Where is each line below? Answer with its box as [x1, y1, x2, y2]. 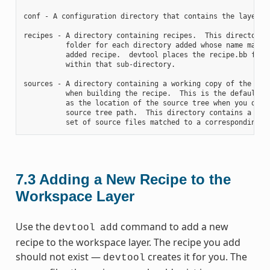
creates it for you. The [145, 250, 247, 263]
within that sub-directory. [23, 60, 175, 69]
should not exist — [15, 250, 103, 263]
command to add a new [118, 219, 228, 233]
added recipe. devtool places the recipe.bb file [23, 50, 268, 59]
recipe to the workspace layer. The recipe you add [15, 235, 240, 249]
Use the [15, 219, 53, 233]
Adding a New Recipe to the [39, 171, 231, 187]
